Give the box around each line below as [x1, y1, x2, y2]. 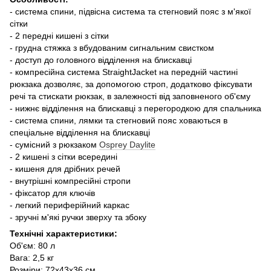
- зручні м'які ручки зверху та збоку [10, 212, 146, 222]
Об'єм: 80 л [10, 240, 55, 250]
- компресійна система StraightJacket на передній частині [10, 67, 238, 77]
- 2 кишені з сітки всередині [10, 151, 117, 162]
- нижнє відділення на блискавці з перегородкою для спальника [10, 103, 261, 113]
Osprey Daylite [99, 139, 155, 149]
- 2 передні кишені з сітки [10, 30, 109, 41]
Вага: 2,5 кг [10, 252, 56, 263]
